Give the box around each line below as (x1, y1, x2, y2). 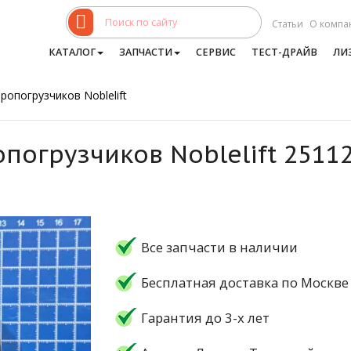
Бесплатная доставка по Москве (140, 273, 349, 291)
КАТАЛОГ (48, 45, 96, 59)
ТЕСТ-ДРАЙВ (251, 45, 317, 59)
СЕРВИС (195, 45, 236, 59)
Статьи (271, 16, 303, 31)
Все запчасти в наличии (140, 237, 298, 256)
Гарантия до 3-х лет (140, 308, 270, 327)
